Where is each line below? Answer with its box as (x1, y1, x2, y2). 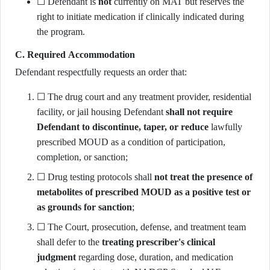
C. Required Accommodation (15, 49, 135, 60)
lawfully (209, 122, 242, 132)
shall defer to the (37, 237, 102, 247)
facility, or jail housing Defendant (37, 107, 166, 117)
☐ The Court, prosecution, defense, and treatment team (37, 222, 246, 232)
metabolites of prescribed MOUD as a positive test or (37, 187, 251, 197)
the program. (37, 27, 85, 37)
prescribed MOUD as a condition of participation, (37, 137, 225, 147)
